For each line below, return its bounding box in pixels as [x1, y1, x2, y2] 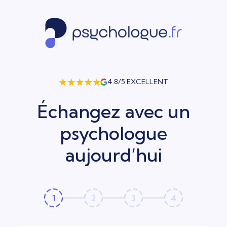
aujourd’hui [65, 143, 162, 166]
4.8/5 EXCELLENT [107, 77, 168, 86]
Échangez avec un [37, 100, 190, 123]
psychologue [60, 122, 167, 144]
